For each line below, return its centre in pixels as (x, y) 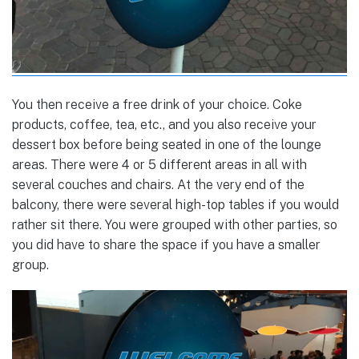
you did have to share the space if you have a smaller (166, 244)
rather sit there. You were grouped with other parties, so (175, 224)
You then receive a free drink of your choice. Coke (157, 104)
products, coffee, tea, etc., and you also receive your (164, 124)
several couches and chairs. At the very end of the (158, 184)
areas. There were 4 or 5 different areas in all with (159, 164)
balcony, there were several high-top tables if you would (175, 204)
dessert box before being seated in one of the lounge (167, 144)
